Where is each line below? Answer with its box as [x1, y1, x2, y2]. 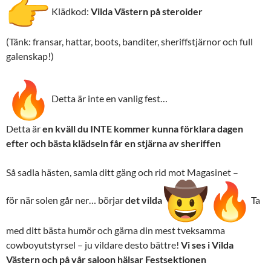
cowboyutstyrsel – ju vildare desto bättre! [6, 239, 181, 251]
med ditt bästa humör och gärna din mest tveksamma [6, 224, 225, 237]
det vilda [125, 194, 162, 206]
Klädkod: [50, 5, 91, 18]
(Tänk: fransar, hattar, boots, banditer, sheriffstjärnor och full [6, 36, 253, 48]
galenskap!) [6, 50, 54, 62]
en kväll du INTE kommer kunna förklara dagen [42, 123, 243, 135]
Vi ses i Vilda [181, 239, 233, 251]
